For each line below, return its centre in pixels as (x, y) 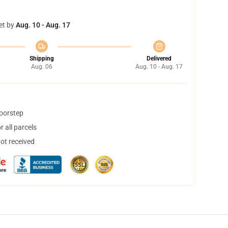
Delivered (159, 59)
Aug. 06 (41, 67)
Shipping (41, 59)
